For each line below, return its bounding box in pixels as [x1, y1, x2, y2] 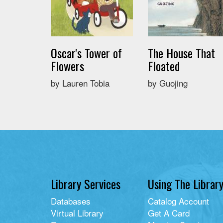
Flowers [51, 57, 84, 75]
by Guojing [148, 77, 188, 89]
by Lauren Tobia [51, 77, 110, 89]
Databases [51, 195, 91, 207]
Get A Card [148, 207, 190, 219]
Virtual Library [51, 207, 104, 219]
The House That [148, 44, 215, 62]
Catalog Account [148, 195, 209, 207]
